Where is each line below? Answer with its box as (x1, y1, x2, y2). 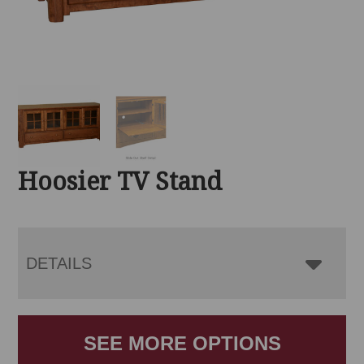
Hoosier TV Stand (18, 164, 223, 198)
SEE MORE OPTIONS (83, 332, 281, 355)
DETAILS (26, 254, 93, 273)
